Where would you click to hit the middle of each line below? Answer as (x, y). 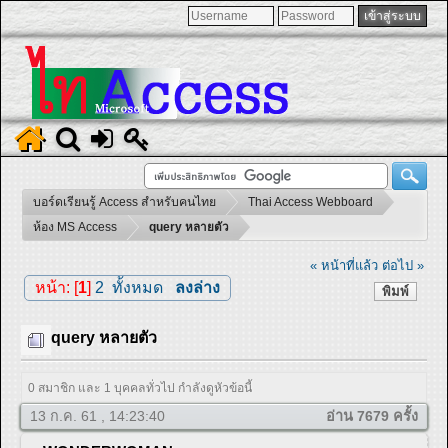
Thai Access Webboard (310, 202)
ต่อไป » (403, 265)
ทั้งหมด (137, 287)
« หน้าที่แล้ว (344, 265)
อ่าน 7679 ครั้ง (372, 416)
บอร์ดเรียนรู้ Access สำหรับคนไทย (124, 202)
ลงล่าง (197, 287)
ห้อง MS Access (75, 227)
